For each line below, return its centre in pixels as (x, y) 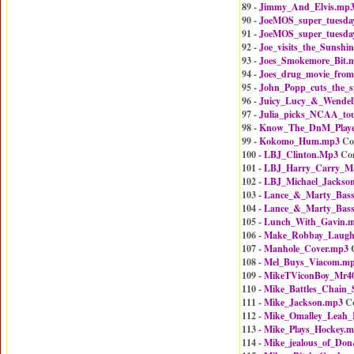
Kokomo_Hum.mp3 (299, 141)
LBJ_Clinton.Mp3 (301, 154)
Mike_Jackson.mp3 (303, 302)
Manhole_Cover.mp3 (306, 249)
